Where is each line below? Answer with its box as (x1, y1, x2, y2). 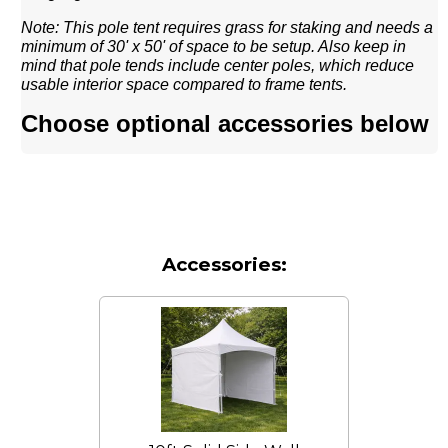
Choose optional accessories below (21, 109, 430, 137)
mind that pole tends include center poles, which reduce (21, 56, 415, 74)
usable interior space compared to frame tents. (21, 75, 348, 93)
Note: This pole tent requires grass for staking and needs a (21, 18, 434, 36)
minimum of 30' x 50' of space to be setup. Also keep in (21, 37, 407, 55)
